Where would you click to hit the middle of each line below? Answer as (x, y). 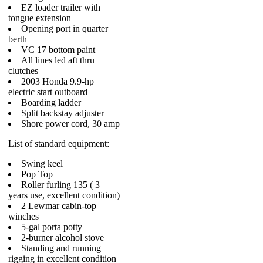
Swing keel (42, 163)
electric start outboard (48, 92)
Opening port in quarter (65, 28)
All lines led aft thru (58, 60)
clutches (23, 71)
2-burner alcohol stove (63, 237)
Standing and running (61, 248)
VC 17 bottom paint (58, 50)
